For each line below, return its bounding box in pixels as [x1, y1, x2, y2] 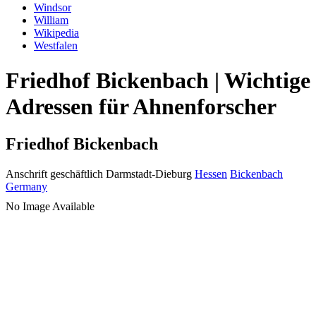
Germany [6, 181, 47, 193]
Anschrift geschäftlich [6, 168, 103, 181]
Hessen [195, 168, 227, 181]
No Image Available [6, 200, 95, 213]
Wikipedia [34, 27, 79, 39]
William [34, 14, 68, 27]
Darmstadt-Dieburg [106, 168, 192, 181]
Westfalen [34, 39, 78, 52]
